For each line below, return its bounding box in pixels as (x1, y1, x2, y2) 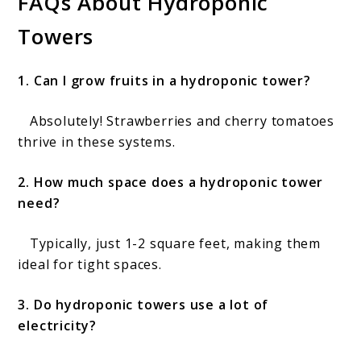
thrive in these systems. (18, 133, 176, 151)
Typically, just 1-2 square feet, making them (18, 234, 322, 253)
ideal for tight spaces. (18, 255, 162, 274)
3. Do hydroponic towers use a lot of (18, 296, 269, 314)
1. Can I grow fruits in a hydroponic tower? (18, 72, 315, 90)
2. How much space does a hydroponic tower (18, 173, 324, 192)
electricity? (18, 317, 105, 335)
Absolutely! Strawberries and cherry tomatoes (18, 112, 335, 131)
